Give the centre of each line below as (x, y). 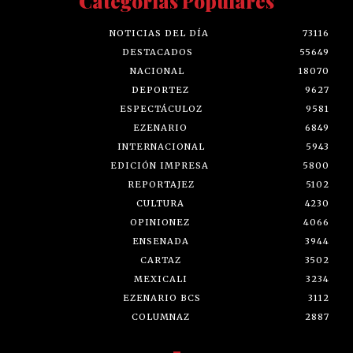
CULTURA (160, 204)
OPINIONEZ (160, 223)
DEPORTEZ (160, 90)
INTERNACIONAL (161, 147)
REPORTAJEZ (161, 185)
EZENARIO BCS (162, 298)
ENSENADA (160, 242)
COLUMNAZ (160, 317)
